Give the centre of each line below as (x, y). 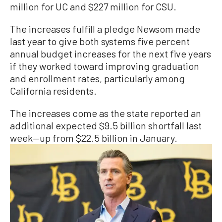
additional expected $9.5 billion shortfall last (106, 126)
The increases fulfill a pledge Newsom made (105, 29)
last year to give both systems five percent (100, 41)
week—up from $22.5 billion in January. (94, 138)
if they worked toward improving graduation (105, 66)
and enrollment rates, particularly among (97, 79)
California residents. (53, 91)
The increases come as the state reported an (106, 113)
